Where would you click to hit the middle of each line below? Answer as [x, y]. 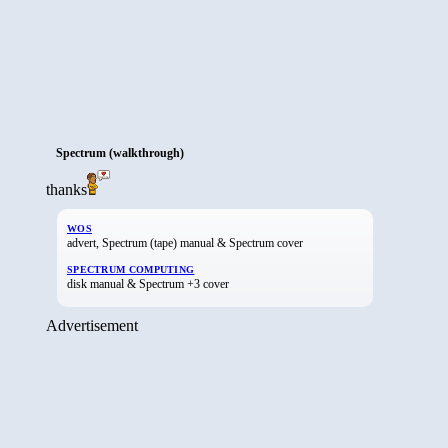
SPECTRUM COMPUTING [131, 269]
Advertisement [92, 325]
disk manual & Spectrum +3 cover [148, 283]
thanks [66, 189]
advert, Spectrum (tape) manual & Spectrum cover [185, 242]
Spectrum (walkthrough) [120, 152]
